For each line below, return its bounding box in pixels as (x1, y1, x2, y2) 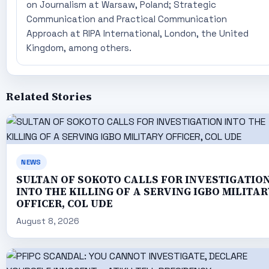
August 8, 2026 (16, 216, 79, 227)
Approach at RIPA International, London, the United (26, 28, 249, 40)
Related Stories (5, 89, 92, 104)
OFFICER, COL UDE (16, 197, 113, 211)
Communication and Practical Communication (26, 13, 227, 25)
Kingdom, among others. (26, 42, 131, 54)
